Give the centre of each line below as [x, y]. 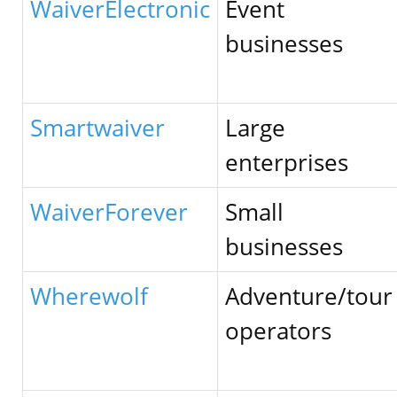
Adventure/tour [309, 296]
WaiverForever [109, 212]
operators [278, 331]
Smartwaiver [97, 128]
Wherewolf [89, 296]
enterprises [287, 162]
